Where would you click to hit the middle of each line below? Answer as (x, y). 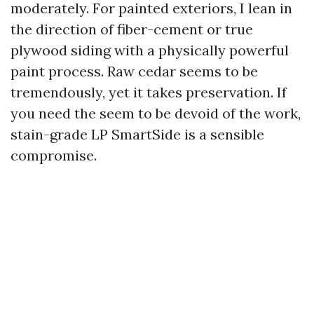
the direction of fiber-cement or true (132, 29)
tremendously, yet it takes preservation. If (149, 92)
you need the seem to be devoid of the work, (156, 113)
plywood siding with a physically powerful (150, 50)
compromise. (54, 155)
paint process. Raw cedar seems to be (134, 71)
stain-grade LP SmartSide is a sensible (137, 134)
